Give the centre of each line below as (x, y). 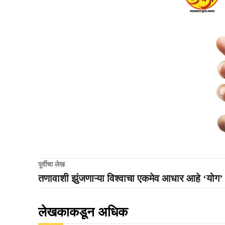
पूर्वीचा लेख (51, 164)
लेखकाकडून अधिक (83, 212)
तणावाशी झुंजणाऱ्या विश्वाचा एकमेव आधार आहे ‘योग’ (131, 178)
